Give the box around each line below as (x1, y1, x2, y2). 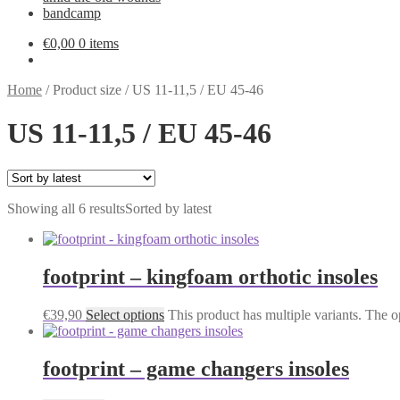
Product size (53, 82, 121, 97)
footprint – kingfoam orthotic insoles (43, 264, 378, 288)
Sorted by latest (125, 200, 212, 216)
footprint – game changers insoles (43, 356, 349, 380)
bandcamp (43, 5, 101, 21)
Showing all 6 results (7, 200, 125, 216)
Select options (86, 306, 164, 322)
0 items (79, 36, 119, 51)
